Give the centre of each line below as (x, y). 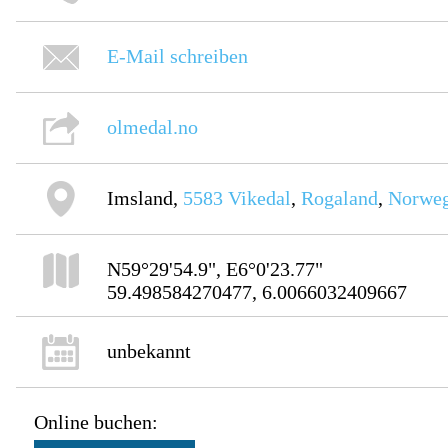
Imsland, (145, 198)
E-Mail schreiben (178, 56)
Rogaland (340, 198)
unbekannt (149, 351)
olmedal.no (153, 127)
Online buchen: (96, 422)
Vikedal (260, 198)
